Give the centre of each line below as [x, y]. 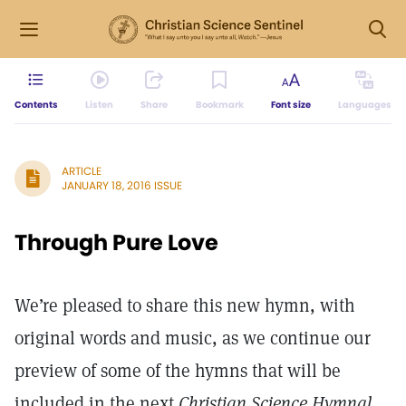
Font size [290, 105]
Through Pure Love [116, 242]
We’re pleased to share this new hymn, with [185, 305]
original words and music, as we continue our [193, 338]
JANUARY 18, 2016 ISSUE [122, 185]
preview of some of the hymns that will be [178, 371]
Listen [100, 105]
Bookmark [219, 105]
